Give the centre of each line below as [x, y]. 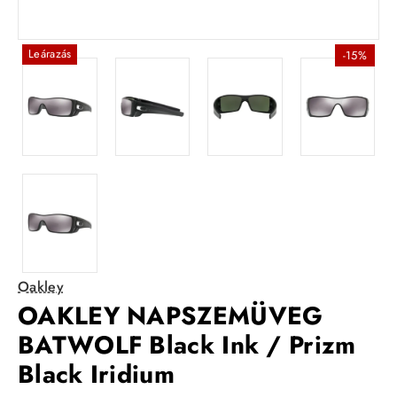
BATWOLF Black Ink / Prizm [187, 346]
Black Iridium [96, 375]
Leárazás [50, 54]
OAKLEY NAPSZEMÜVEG [171, 316]
